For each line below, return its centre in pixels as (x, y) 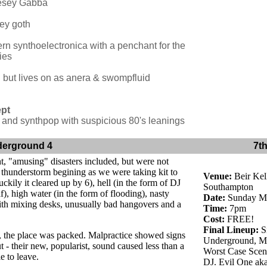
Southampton (228, 187)
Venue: (218, 176)
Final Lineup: (231, 230)
